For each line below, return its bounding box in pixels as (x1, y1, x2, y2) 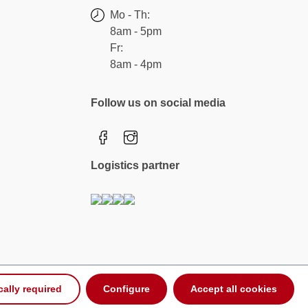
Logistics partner (91, 159, 179, 171)
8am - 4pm (110, 58, 162, 70)
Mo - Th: (110, 9, 150, 21)
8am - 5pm (110, 25, 162, 37)
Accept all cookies (190, 283, 277, 295)
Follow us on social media (91, 97, 225, 109)
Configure (103, 283, 151, 295)
